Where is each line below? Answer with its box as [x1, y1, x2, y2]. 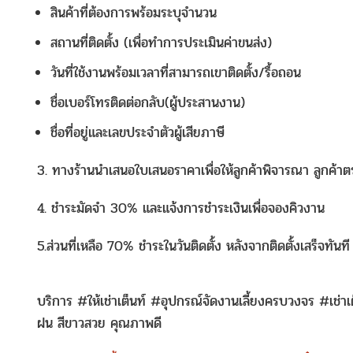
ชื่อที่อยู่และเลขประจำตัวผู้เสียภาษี [50, 122, 225, 143]
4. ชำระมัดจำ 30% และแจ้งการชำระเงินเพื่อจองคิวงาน [37, 198, 325, 219]
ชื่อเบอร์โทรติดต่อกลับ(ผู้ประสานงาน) [50, 92, 245, 113]
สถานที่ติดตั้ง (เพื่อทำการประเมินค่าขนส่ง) [50, 32, 272, 54]
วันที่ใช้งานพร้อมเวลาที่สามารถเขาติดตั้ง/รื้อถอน [50, 62, 301, 84]
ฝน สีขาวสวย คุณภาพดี [37, 313, 162, 334]
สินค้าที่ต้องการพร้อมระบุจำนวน [50, 2, 217, 24]
